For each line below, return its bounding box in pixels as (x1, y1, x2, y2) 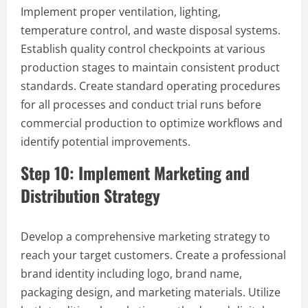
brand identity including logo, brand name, (21, 265, 242, 281)
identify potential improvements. (21, 133, 190, 149)
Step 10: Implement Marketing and (21, 159, 250, 185)
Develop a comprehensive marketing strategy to (21, 228, 270, 244)
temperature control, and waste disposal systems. (21, 22, 280, 38)
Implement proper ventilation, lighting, (21, 3, 221, 19)
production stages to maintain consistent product (21, 59, 280, 75)
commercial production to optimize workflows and (21, 115, 283, 131)
